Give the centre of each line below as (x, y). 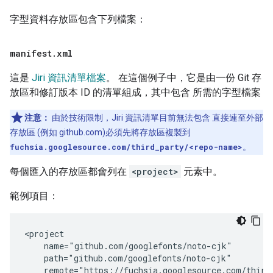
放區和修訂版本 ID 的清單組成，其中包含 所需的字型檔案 (135, 93)
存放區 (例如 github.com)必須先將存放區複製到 (100, 133)
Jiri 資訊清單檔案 (69, 78)
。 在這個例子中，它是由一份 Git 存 (184, 78)
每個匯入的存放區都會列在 (69, 172)
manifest (31, 54)
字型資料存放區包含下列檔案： (78, 19)
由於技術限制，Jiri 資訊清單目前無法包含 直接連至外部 (157, 118)
